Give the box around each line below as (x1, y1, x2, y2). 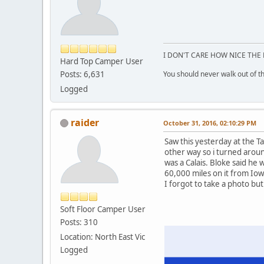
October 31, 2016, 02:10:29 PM (163, 118, 256, 127)
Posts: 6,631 (60, 68, 105, 80)
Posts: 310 (60, 216, 98, 227)
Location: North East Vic (60, 231, 145, 242)
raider (71, 115, 99, 129)
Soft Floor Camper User (60, 203, 146, 214)
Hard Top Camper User (60, 55, 143, 67)
